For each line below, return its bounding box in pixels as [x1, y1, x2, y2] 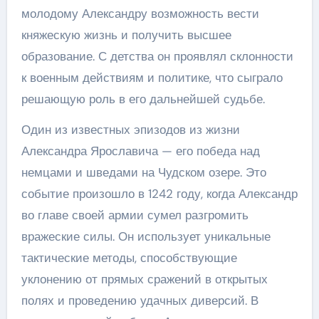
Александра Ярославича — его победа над [21, 142, 260, 159]
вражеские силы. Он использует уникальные [21, 228, 271, 244]
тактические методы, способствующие [21, 249, 237, 266]
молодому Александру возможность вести [21, 5, 259, 21]
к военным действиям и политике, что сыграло [21, 69, 283, 85]
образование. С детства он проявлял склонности [21, 48, 293, 64]
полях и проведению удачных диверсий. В [21, 292, 258, 308]
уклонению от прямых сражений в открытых [21, 271, 268, 287]
